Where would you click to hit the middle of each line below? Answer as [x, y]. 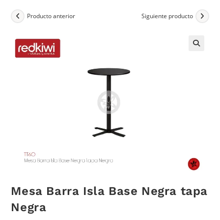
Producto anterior [51, 16]
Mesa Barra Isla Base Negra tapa [110, 191]
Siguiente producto [167, 16]
